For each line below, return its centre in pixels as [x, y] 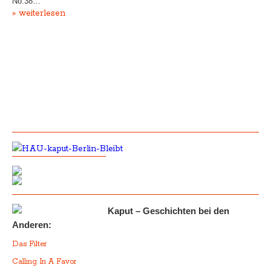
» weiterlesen [39, 13]
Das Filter [31, 244]
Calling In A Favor [44, 262]
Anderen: [32, 225]
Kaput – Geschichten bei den [168, 211]
